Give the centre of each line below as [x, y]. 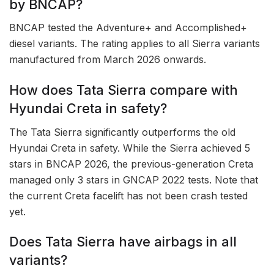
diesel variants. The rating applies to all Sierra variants [135, 44]
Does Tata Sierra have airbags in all [123, 242]
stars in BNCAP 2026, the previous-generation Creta [131, 164]
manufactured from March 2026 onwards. [108, 60]
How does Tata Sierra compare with [124, 90]
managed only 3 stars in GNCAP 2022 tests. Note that [134, 180]
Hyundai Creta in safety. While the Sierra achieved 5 [130, 148]
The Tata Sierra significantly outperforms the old [122, 132]
